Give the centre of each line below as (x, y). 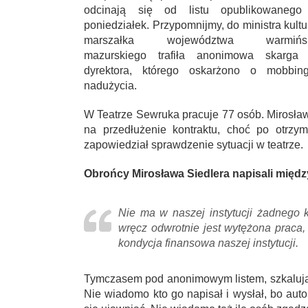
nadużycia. (110, 86)
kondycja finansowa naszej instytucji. (208, 243)
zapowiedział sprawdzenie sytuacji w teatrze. (194, 145)
